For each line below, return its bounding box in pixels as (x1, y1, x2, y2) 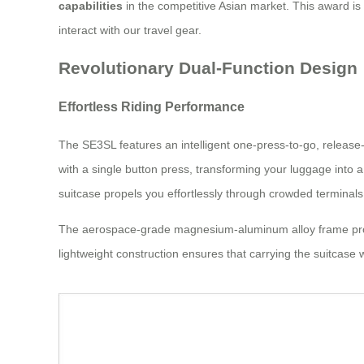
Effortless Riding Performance (58, 99, 245, 115)
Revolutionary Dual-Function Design (58, 58, 357, 77)
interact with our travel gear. (58, 23, 201, 37)
